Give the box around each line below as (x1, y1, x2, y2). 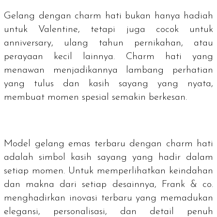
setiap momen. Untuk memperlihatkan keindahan (4, 166, 213, 176)
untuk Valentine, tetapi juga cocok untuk (4, 25, 213, 35)
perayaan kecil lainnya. (4, 52, 126, 62)
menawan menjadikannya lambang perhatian (4, 65, 213, 76)
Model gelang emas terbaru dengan (4, 139, 166, 149)
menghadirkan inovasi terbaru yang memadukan (4, 193, 213, 203)
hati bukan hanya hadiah (101, 11, 213, 21)
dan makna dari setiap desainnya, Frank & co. (4, 180, 213, 190)
